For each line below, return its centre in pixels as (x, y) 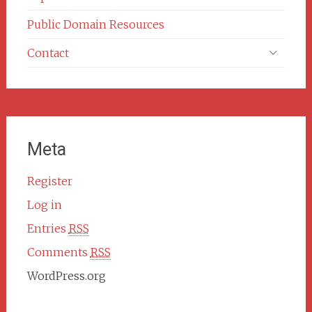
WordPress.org (66, 275)
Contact (48, 53)
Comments (58, 252)
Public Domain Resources (95, 24)
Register (49, 181)
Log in (44, 204)
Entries (48, 228)
